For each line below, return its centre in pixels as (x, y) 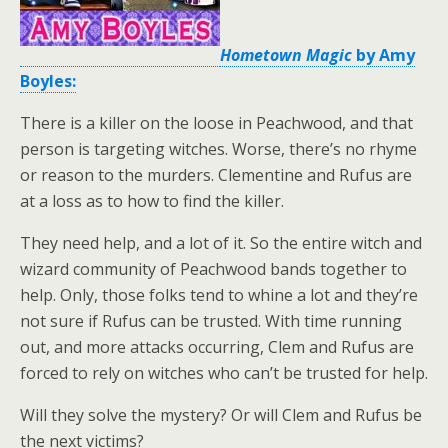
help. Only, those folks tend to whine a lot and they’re (219, 295)
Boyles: (48, 81)
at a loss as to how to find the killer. (152, 201)
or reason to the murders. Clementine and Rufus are (216, 175)
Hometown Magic (286, 55)
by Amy (383, 55)
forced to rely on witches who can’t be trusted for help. (224, 373)
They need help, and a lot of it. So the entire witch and (221, 243)
